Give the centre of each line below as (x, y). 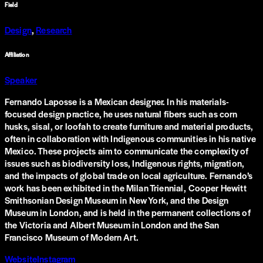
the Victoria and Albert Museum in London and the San (112, 224)
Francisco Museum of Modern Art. (72, 237)
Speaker (21, 79)
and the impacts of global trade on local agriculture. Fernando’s (129, 175)
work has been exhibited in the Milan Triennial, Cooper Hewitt (126, 187)
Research (54, 29)
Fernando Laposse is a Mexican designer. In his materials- (117, 101)
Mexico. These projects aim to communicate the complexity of (127, 150)
